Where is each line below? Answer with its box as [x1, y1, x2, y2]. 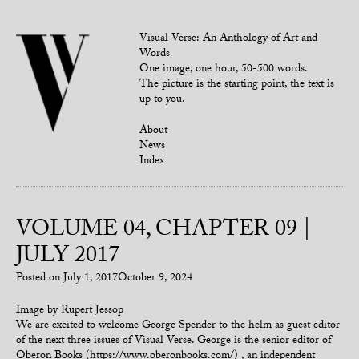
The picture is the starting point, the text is [139, 75, 335, 95]
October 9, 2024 [118, 269, 192, 288]
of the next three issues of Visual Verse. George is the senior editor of [16, 332, 331, 351]
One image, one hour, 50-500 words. [139, 60, 309, 79]
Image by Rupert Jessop [16, 301, 123, 321]
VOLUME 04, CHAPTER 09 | [16, 212, 311, 251]
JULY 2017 [16, 239, 119, 277]
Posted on [16, 269, 63, 288]
